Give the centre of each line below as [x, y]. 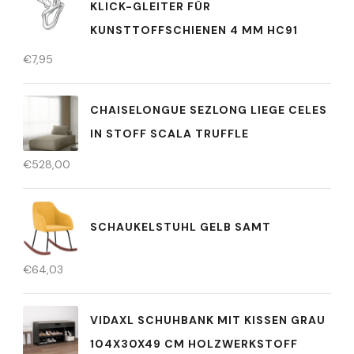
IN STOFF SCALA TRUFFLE [169, 133]
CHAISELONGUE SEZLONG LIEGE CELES [209, 109]
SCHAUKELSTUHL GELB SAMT [181, 226]
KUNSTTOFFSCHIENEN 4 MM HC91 [194, 30]
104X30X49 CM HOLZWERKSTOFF [194, 343]
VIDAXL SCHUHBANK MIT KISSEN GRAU [208, 320]
